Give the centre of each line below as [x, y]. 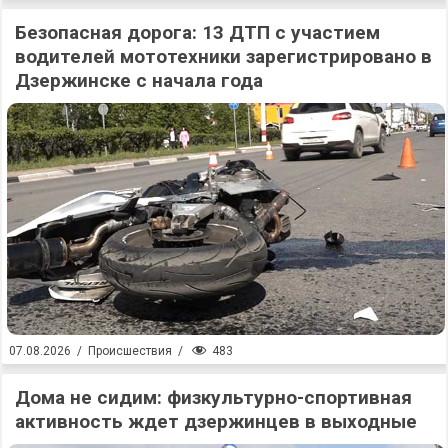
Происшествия [130, 351]
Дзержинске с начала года [139, 81]
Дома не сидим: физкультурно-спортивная [213, 397]
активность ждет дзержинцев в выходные [216, 421]
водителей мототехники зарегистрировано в [223, 57]
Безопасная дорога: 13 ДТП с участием [197, 33]
